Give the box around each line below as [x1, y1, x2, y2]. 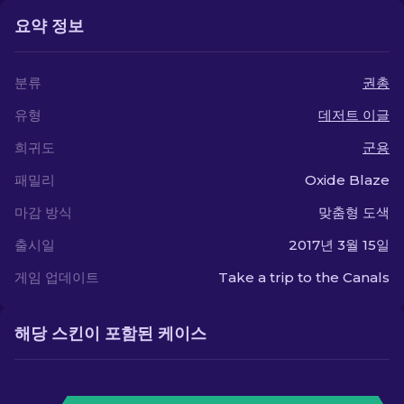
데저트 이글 [318, 106, 390, 124]
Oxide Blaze [305, 171, 390, 188]
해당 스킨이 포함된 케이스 [14, 324, 207, 344]
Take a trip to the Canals [218, 269, 390, 286]
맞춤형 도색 [318, 204, 390, 221]
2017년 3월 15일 [289, 236, 390, 253]
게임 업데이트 [14, 269, 99, 286]
